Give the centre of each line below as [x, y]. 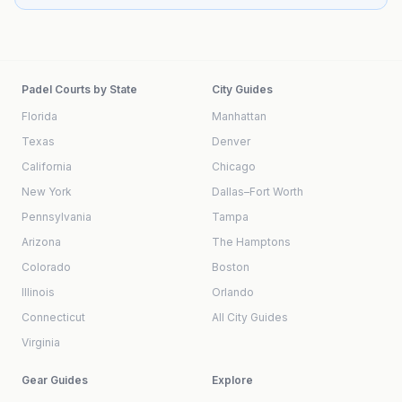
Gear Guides [55, 380]
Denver [231, 141]
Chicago [234, 166]
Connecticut [53, 317]
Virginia [41, 342]
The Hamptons [251, 242]
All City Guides [250, 317]
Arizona [41, 242]
